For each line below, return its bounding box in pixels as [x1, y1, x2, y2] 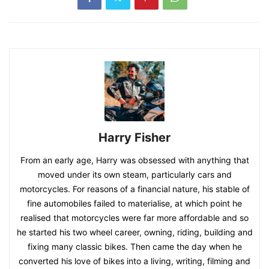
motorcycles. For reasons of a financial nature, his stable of [19, 184, 250, 195]
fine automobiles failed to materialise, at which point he [27, 198, 242, 209]
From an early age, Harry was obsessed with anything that [20, 155, 249, 166]
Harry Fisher [98, 130, 171, 145]
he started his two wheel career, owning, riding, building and [16, 227, 253, 238]
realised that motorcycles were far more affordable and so [20, 213, 249, 223]
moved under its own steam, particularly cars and [37, 169, 232, 180]
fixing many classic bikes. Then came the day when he [27, 241, 242, 252]
